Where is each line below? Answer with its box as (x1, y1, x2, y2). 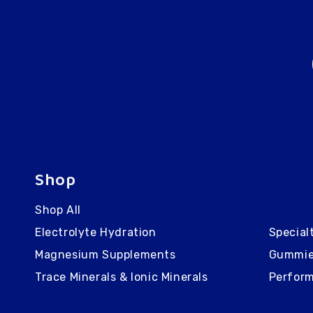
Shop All (35, 203, 81, 217)
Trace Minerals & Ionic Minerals (35, 270, 208, 284)
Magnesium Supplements (35, 247, 176, 261)
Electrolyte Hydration (35, 225, 156, 239)
